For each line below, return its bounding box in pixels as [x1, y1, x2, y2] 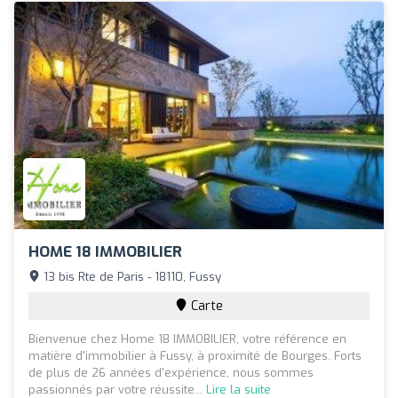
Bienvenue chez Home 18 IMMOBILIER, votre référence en [28, 330, 346, 346]
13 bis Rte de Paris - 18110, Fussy [40, 268, 221, 284]
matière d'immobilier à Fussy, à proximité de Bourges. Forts [28, 347, 362, 363]
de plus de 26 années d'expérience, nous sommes [28, 364, 314, 380]
